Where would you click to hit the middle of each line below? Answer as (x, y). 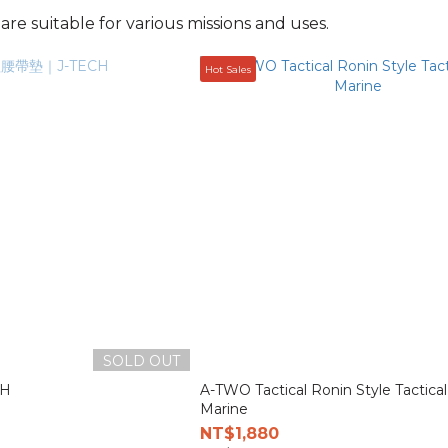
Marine (224, 409)
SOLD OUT (142, 361)
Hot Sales (228, 69)
